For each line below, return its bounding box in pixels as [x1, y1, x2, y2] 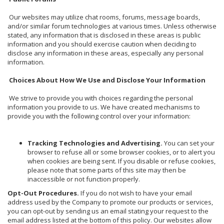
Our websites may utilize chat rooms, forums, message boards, [9, 12, 200, 21]
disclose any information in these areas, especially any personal [7, 48, 203, 57]
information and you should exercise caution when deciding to [7, 39, 196, 48]
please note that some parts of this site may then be [27, 165, 186, 174]
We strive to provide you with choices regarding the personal [9, 93, 193, 102]
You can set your [162, 138, 214, 147]
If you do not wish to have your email [79, 188, 192, 197]
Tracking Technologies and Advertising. [27, 138, 162, 147]
